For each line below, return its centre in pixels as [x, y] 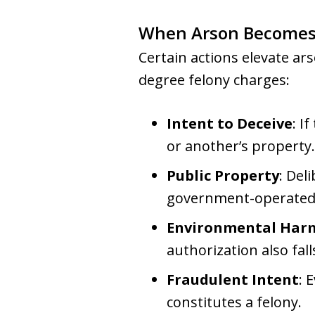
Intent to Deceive [230, 123]
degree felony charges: [214, 80]
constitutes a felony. [234, 302]
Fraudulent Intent [233, 279]
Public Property [223, 175]
